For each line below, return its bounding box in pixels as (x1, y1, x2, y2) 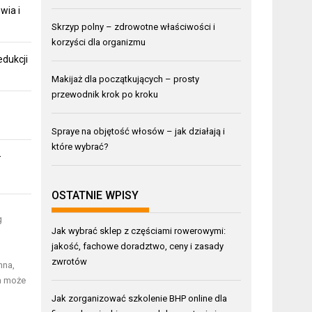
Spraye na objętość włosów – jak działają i (52, 125, 226, 136)
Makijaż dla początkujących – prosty (52, 73, 200, 84)
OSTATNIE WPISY (52, 189, 139, 203)
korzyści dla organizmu (52, 36, 146, 47)
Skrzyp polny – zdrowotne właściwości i (52, 21, 216, 32)
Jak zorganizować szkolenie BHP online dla (52, 293, 228, 304)
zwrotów (52, 256, 88, 267)
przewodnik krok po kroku (52, 88, 159, 100)
